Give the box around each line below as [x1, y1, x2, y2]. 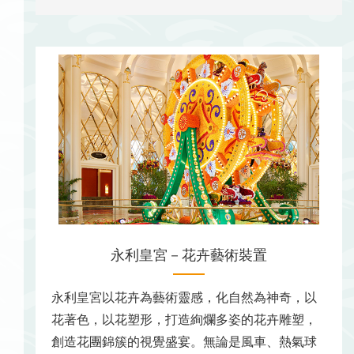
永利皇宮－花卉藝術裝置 [111, 247, 267, 264]
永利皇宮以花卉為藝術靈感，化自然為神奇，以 [51, 291, 317, 305]
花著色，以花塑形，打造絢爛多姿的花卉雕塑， [51, 313, 317, 327]
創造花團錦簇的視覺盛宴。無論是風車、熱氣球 [51, 335, 317, 349]
